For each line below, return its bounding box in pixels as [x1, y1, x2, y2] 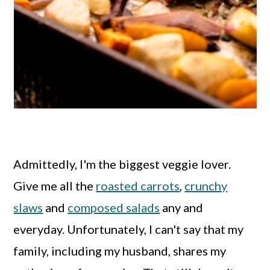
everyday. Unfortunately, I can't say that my [13, 222, 244, 236]
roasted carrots [96, 178, 180, 193]
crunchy [184, 178, 228, 193]
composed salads [67, 200, 160, 215]
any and [160, 200, 204, 215]
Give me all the [13, 178, 96, 193]
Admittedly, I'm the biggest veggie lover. [13, 157, 231, 171]
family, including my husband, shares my [13, 243, 227, 258]
